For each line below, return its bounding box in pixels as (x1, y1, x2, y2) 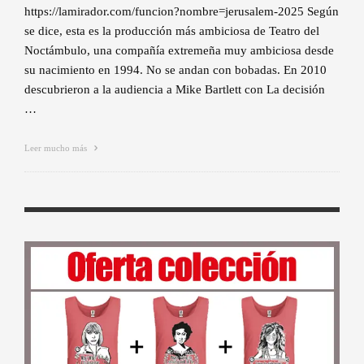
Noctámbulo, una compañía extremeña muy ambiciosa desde (24, 44, 334, 58)
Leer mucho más (24, 143, 89, 154)
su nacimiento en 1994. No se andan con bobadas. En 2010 (24, 63, 327, 77)
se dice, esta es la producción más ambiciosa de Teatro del (24, 24, 319, 38)
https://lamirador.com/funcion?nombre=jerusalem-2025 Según (24, 5, 339, 19)
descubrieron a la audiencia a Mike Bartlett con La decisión (24, 83, 325, 97)
